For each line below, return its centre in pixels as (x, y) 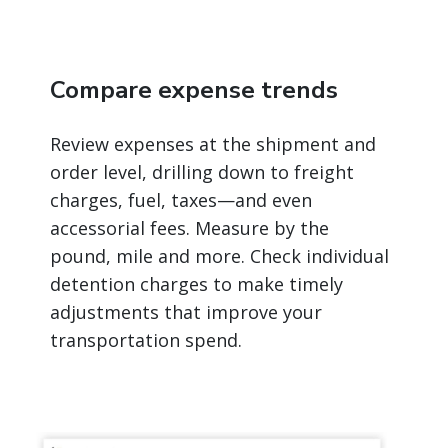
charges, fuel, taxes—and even (181, 200)
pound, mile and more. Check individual (219, 256)
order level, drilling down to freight (202, 172)
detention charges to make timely (196, 284)
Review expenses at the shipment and (213, 144)
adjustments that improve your (186, 312)
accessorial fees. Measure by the (189, 228)
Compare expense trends (194, 90)
